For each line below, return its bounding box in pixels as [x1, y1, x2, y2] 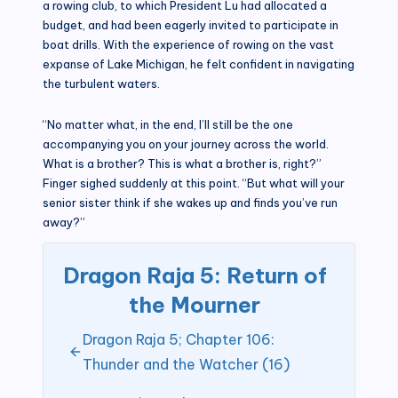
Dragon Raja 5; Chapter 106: [83, 330, 275, 348]
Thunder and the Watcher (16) [83, 354, 290, 373]
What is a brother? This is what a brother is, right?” [43, 155, 322, 171]
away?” [43, 214, 85, 229]
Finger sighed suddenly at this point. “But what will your [43, 175, 345, 190]
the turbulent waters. [43, 76, 160, 91]
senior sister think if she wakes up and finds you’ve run [43, 195, 338, 210]
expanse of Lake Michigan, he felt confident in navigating [43, 56, 354, 71]
